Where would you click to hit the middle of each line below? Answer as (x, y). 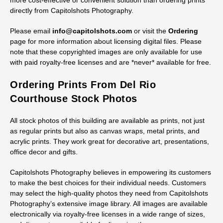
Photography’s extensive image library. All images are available (109, 204)
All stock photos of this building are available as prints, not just (107, 120)
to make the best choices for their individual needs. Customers (108, 183)
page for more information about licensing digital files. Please (106, 41)
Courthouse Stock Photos (74, 99)
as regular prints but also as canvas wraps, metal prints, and (105, 131)
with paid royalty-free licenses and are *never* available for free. (111, 62)
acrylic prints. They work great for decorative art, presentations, (110, 141)
